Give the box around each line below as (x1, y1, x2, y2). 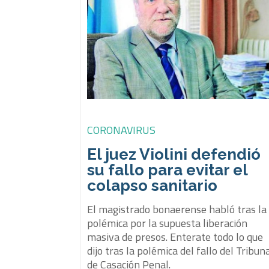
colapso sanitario (87, 176, 218, 195)
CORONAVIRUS (87, 121, 156, 138)
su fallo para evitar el (87, 160, 248, 179)
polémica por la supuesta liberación (87, 214, 248, 231)
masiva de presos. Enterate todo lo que (87, 228, 264, 245)
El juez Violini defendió (87, 145, 261, 163)
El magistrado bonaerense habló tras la (87, 201, 267, 217)
